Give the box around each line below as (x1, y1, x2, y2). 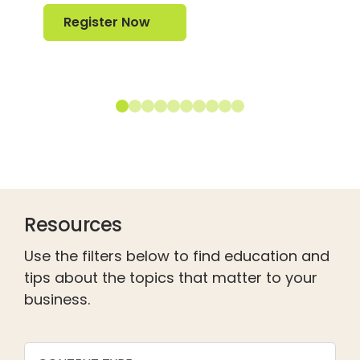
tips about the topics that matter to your (24, 267, 317, 288)
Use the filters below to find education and (24, 245, 329, 266)
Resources (24, 211, 122, 238)
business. (24, 288, 90, 309)
